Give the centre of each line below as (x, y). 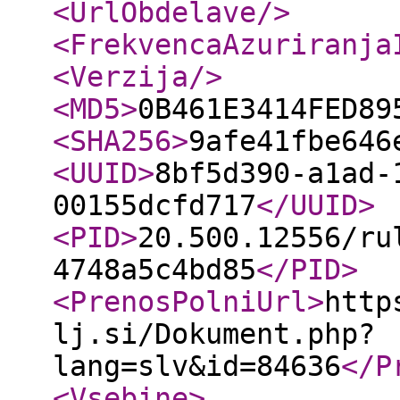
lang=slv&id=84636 (197, 366)
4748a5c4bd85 (154, 270)
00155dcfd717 (154, 205)
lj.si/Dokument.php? (214, 334)
